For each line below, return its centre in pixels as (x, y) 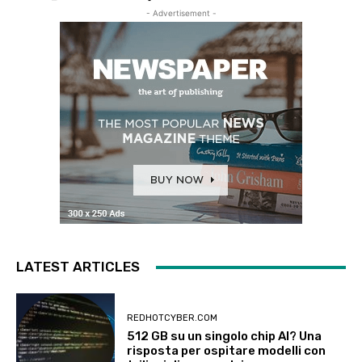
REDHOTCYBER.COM (173, 318)
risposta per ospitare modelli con (227, 350)
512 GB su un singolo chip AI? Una (225, 336)
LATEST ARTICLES (78, 267)
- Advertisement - (181, 13)
